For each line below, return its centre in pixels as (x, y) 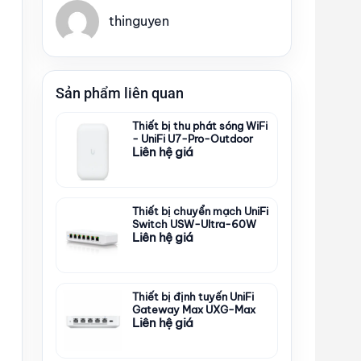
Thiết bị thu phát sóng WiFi (200, 125)
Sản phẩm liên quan (120, 93)
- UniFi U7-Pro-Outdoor (193, 138)
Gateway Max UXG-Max (194, 309)
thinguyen (139, 21)
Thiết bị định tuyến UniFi (193, 296)
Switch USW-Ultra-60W (194, 224)
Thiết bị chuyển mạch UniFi (200, 211)
